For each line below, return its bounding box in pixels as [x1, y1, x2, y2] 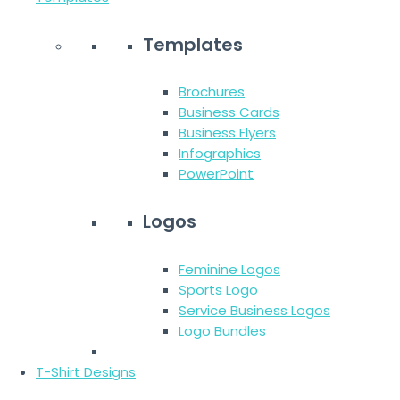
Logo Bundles [179, 321, 266, 340]
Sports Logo [179, 279, 258, 299]
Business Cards [179, 103, 279, 122]
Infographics [179, 144, 261, 163]
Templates [143, 31, 243, 57]
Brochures [179, 82, 245, 102]
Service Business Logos [179, 300, 330, 320]
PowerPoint [179, 164, 254, 184]
